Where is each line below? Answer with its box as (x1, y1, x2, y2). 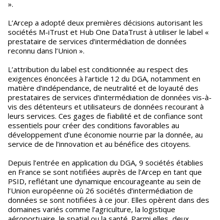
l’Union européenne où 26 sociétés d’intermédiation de (8, 186, 193, 195)
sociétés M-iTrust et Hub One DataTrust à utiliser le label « (8, 27, 209, 37)
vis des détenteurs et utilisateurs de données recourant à (8, 102, 204, 111)
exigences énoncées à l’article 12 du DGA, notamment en (8, 74, 200, 83)
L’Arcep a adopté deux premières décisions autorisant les (8, 18, 203, 27)
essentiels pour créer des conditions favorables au (8, 120, 179, 130)
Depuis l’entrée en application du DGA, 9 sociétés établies (8, 158, 203, 167)
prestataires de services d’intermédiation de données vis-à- (8, 92, 212, 102)
